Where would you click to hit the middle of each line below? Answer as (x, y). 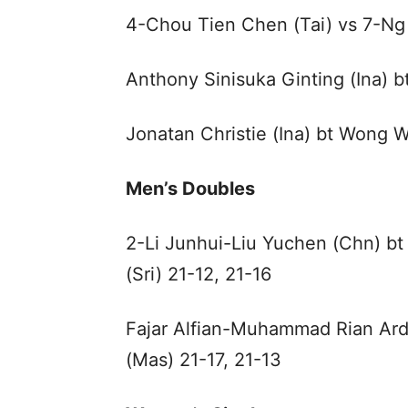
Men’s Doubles (190, 189)
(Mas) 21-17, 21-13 (204, 360)
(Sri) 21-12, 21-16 (199, 275)
